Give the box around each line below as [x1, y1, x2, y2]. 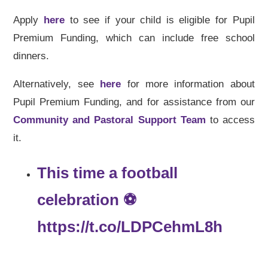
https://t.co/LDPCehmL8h [37, 218, 223, 235]
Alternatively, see [13, 78, 100, 90]
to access [205, 114, 255, 126]
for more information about [121, 78, 255, 90]
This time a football [37, 164, 178, 181]
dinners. [13, 50, 53, 62]
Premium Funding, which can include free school [13, 32, 255, 44]
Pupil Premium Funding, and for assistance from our [13, 96, 255, 108]
